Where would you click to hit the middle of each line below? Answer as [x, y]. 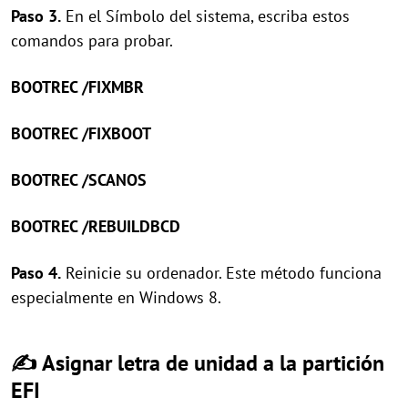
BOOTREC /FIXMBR [77, 87]
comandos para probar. [92, 41]
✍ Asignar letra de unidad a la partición [198, 363]
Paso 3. [36, 16]
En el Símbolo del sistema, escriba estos [205, 16]
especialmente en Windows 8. [116, 297]
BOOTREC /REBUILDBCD [96, 226]
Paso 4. [36, 273]
